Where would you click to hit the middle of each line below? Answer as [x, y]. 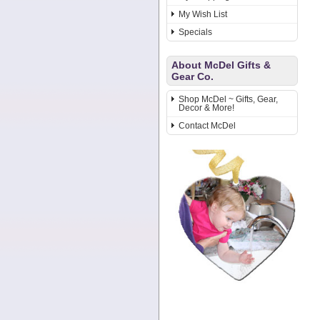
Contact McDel [207, 126]
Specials [195, 32]
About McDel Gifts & [221, 65]
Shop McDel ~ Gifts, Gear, [228, 100]
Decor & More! [206, 108]
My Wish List [203, 15]
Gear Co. [192, 77]
